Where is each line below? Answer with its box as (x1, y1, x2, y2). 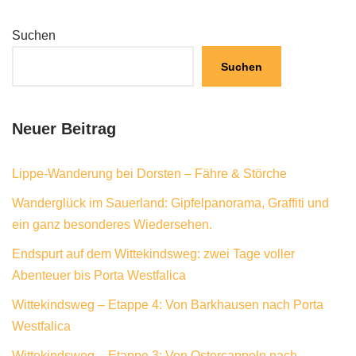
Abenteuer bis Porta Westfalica (12, 269, 186, 283)
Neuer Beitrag (12, 120, 116, 138)
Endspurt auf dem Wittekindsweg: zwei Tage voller (12, 247, 295, 261)
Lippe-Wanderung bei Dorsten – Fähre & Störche (12, 167, 287, 181)
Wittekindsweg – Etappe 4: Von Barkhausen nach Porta (12, 298, 323, 312)
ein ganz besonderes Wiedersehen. (12, 218, 212, 232)
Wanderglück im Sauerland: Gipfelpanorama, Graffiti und (12, 196, 329, 211)
